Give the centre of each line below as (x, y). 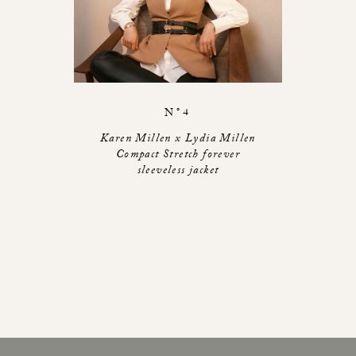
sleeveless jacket (178, 172)
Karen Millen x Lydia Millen (178, 140)
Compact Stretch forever (178, 156)
